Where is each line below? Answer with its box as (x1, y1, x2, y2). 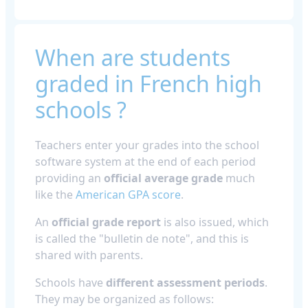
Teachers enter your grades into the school (35, 137, 259, 153)
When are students (35, 42, 230, 72)
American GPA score (76, 186, 181, 202)
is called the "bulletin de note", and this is (35, 230, 249, 246)
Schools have (35, 274, 106, 290)
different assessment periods (106, 274, 265, 290)
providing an (35, 170, 104, 186)
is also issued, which (161, 214, 269, 230)
